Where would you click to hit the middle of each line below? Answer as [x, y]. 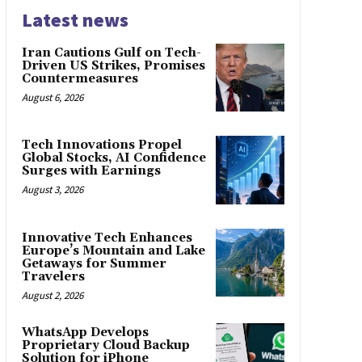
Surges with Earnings [91, 171]
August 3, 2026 [52, 190]
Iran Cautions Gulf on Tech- [111, 53]
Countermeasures [80, 78]
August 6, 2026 [52, 97]
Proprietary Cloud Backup [105, 345]
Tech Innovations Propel [101, 145]
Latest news [75, 19]
